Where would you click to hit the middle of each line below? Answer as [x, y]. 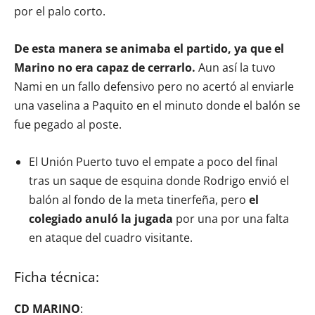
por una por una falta [231, 218]
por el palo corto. [60, 11]
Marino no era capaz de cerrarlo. [105, 67]
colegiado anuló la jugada [101, 218]
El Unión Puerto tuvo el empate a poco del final [153, 161]
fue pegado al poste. [68, 124]
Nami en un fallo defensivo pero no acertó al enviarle [154, 86]
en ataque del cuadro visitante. [111, 237]
